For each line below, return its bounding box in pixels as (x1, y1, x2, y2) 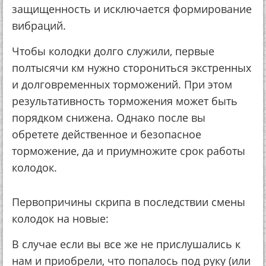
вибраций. (12, 18, 66, 33)
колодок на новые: (12, 211, 109, 226)
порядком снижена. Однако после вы (12, 110, 205, 125)
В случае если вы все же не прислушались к (12, 237, 240, 251)
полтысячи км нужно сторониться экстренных (12, 61, 251, 75)
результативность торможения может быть (12, 94, 237, 108)
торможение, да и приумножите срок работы (12, 144, 245, 158)
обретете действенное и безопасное (12, 127, 201, 141)
